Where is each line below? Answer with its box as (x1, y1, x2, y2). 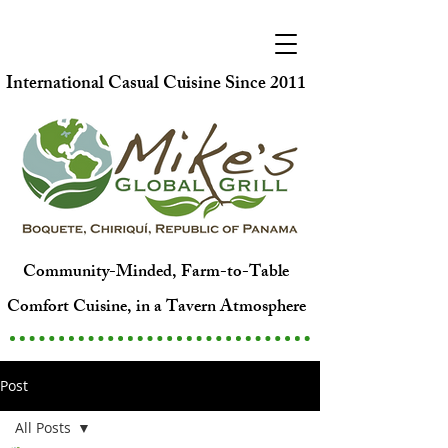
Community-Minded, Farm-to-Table (23, 258, 289, 288)
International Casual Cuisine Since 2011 (6, 69, 306, 101)
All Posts (15, 418, 71, 437)
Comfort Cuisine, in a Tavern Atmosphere (6, 293, 306, 323)
